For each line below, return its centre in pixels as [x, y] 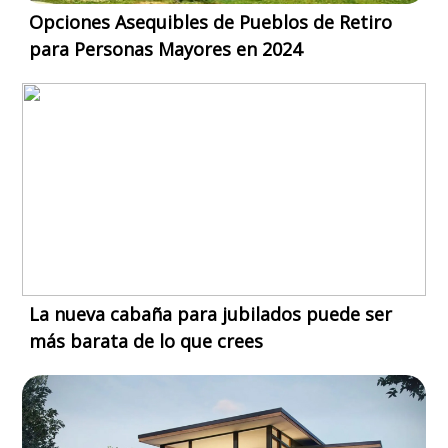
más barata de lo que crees [146, 341]
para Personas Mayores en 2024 [166, 49]
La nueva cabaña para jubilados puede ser [211, 314]
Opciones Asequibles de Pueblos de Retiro [211, 22]
